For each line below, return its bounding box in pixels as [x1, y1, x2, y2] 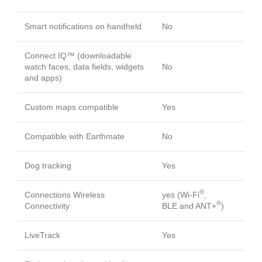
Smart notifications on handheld [25, 21, 142, 31]
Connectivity [25, 201, 70, 211]
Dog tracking [25, 160, 71, 170]
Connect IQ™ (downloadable [25, 50, 132, 60]
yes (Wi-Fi [162, 189, 199, 199]
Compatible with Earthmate [25, 131, 125, 141]
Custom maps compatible [25, 102, 119, 112]
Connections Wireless [25, 189, 105, 199]
